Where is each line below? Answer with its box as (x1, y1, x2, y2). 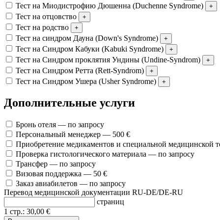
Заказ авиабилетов (16, 179, 78, 188)
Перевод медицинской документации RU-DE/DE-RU (4, 188, 183, 197)
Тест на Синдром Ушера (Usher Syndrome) (16, 77, 156, 85)
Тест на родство (16, 23, 69, 31)
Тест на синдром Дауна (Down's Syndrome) (16, 33, 158, 42)
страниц (97, 197, 124, 206)
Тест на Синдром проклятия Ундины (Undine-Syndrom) (16, 55, 200, 64)
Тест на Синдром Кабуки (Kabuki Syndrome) (16, 44, 164, 53)
